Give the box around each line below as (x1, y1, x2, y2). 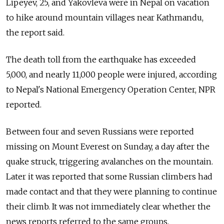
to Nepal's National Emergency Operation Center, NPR (6, 84, 215, 95)
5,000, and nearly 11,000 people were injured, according (6, 69, 217, 80)
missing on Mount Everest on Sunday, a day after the (6, 141, 209, 152)
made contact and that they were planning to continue (6, 186, 217, 197)
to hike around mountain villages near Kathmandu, (6, 12, 203, 23)
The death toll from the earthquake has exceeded (6, 54, 196, 65)
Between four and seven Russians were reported (6, 126, 194, 137)
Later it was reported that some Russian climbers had (6, 171, 212, 182)
